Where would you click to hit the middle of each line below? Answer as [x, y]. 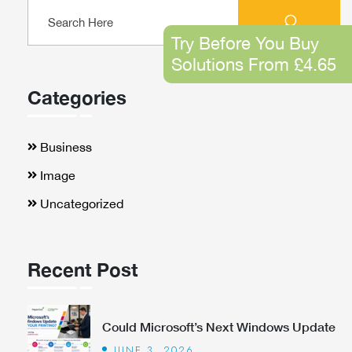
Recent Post [82, 269]
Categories [77, 97]
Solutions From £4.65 [254, 65]
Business [66, 147]
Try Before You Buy [245, 44]
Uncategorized [82, 203]
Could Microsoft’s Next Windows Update [219, 326]
